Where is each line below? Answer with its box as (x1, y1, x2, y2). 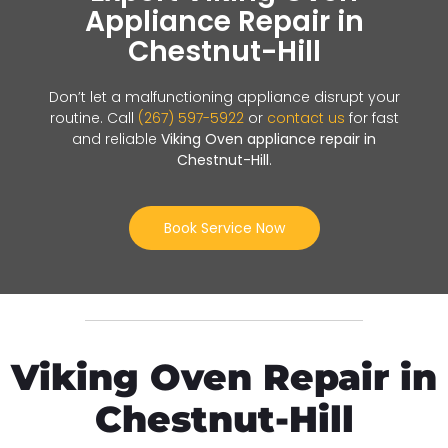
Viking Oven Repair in (11, 355, 437, 400)
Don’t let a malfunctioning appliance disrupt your (48, 86, 400, 107)
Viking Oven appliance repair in (161, 128, 376, 149)
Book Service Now (163, 217, 285, 238)
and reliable (72, 128, 161, 149)
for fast (344, 107, 399, 128)
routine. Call (49, 107, 138, 128)
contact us (266, 107, 345, 128)
